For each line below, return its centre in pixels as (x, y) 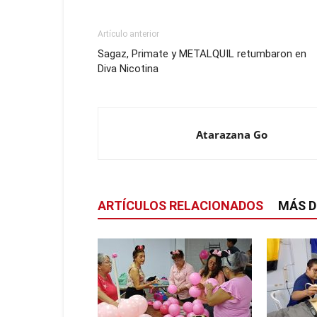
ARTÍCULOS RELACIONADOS (180, 206)
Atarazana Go (232, 134)
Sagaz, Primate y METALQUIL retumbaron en (202, 54)
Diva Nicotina (128, 69)
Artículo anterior (128, 34)
